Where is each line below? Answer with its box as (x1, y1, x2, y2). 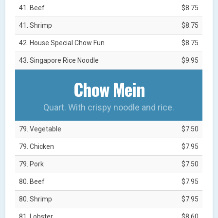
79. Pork (19, 160, 44, 168)
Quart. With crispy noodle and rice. (43, 102, 175, 112)
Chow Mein (73, 75, 145, 102)
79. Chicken (19, 142, 54, 150)
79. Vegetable (19, 125, 62, 133)
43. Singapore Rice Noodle (19, 56, 99, 64)
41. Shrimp (19, 21, 53, 29)
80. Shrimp (19, 195, 53, 203)
